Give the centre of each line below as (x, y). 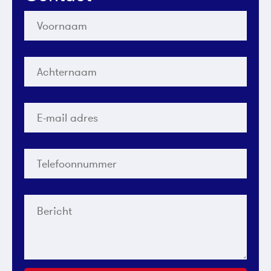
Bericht (42, 201)
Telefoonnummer (67, 155)
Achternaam (56, 63)
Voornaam (51, 17)
